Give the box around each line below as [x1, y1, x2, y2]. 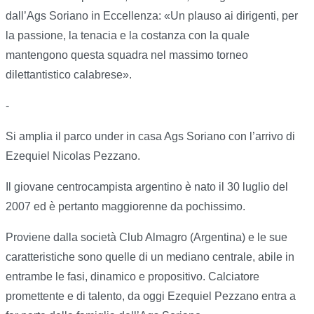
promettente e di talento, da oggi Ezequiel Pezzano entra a [6, 290, 296, 303]
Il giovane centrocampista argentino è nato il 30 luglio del [6, 181, 288, 193]
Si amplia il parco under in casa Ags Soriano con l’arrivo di [6, 130, 295, 143]
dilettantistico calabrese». [6, 69, 132, 81]
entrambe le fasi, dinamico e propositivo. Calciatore [6, 271, 259, 283]
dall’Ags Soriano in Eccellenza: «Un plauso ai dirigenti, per [6, 10, 298, 22]
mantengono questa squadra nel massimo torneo [6, 49, 248, 62]
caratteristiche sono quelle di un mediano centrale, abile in [6, 251, 294, 264]
